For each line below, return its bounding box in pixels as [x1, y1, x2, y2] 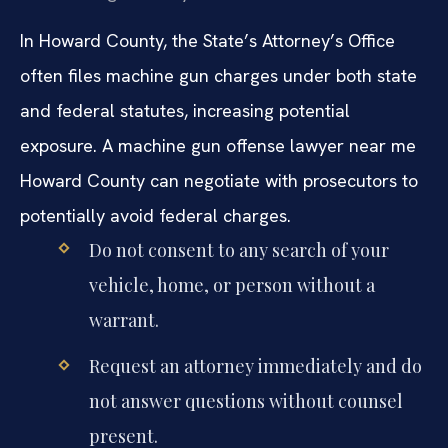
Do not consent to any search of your [88, 238, 389, 263]
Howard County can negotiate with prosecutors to [20, 169, 418, 193]
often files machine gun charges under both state [20, 64, 417, 88]
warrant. [88, 308, 159, 333]
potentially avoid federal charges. [20, 204, 291, 228]
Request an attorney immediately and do [88, 354, 422, 379]
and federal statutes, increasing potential [20, 99, 350, 123]
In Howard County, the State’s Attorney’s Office [20, 29, 395, 53]
